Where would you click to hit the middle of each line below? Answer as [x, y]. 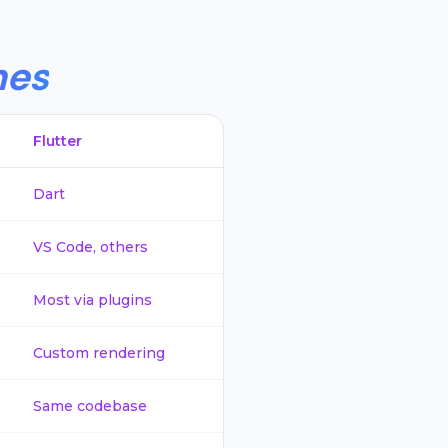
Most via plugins [92, 300]
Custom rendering [99, 353]
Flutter [57, 141]
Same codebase [90, 406]
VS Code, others [90, 247]
